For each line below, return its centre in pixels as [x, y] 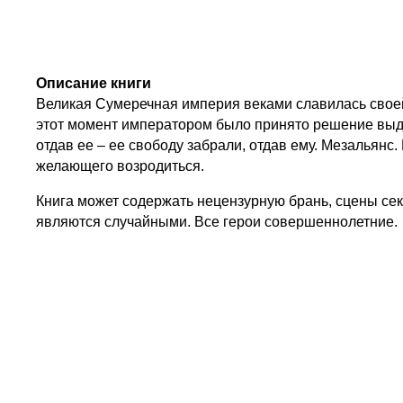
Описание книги [94, 83]
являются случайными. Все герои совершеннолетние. [217, 221]
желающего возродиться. [121, 166]
